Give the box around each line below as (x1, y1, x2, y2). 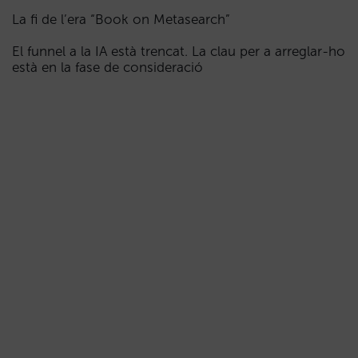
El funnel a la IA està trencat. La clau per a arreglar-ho (12, 43, 345, 59)
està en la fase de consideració (12, 59, 203, 75)
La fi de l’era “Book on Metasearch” (12, 11, 230, 27)
